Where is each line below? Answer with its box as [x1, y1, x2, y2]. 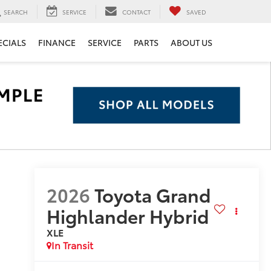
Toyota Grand [94, 181, 211, 207]
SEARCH [4, 7, 28, 16]
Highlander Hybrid [46, 202, 209, 229]
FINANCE [38, 36, 76, 49]
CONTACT [122, 7, 151, 16]
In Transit [51, 237, 93, 252]
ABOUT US [171, 36, 212, 49]
